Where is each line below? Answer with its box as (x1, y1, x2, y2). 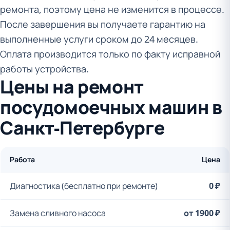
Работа (10, 155, 35, 164)
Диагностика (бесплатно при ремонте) (10, 180, 158, 191)
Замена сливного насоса (10, 207, 106, 219)
